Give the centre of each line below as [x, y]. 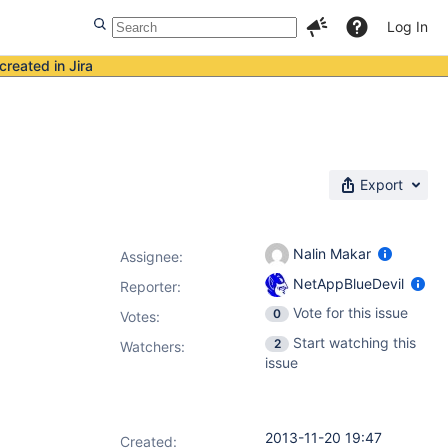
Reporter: [150, 286]
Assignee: [151, 256]
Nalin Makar [332, 253]
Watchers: [152, 346]
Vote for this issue [350, 312]
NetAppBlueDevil [348, 283]
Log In [407, 26]
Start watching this [354, 342]
